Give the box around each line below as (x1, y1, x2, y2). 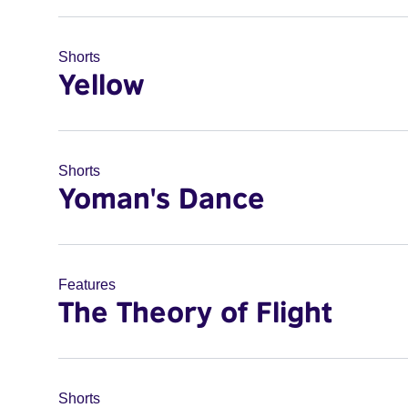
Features (58, 277, 116, 292)
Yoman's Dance (58, 180, 265, 215)
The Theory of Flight (58, 294, 332, 329)
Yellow (58, 66, 144, 101)
